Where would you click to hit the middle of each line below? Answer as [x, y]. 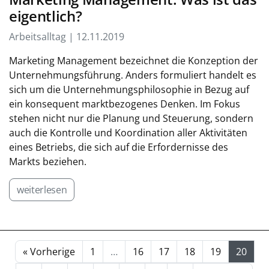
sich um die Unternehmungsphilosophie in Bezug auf [129, 89]
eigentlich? [46, 16]
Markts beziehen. [48, 161]
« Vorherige [49, 251]
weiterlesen [42, 189]
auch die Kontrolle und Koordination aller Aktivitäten [128, 132]
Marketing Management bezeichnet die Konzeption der [134, 60]
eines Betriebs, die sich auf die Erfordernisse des [119, 147]
